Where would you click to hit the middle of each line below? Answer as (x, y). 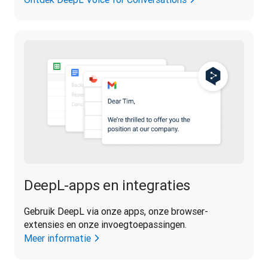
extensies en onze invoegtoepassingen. (105, 225)
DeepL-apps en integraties (107, 185)
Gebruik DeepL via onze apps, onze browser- (116, 211)
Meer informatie (57, 238)
